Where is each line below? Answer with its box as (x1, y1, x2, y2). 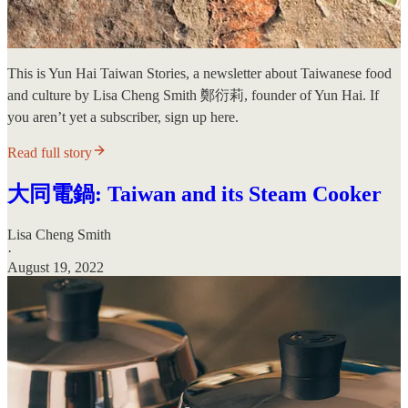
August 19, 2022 (7, 260, 104, 275)
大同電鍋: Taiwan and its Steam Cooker (7, 182, 382, 207)
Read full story (7, 145, 92, 161)
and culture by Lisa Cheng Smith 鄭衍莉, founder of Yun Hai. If (7, 87, 379, 104)
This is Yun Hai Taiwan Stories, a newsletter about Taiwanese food (7, 66, 392, 82)
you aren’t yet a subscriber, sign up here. (7, 109, 239, 126)
